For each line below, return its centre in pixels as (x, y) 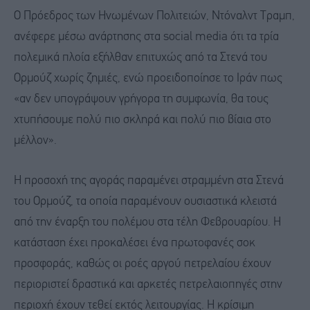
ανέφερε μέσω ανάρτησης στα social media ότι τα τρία (146, 37)
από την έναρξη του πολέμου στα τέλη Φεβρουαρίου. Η (147, 222)
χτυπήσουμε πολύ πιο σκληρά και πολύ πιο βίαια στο (143, 120)
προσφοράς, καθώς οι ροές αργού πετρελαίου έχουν (143, 264)
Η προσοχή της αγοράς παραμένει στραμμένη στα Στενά (149, 181)
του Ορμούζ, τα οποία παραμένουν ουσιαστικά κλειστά (145, 201)
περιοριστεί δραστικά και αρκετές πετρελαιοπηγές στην (148, 284)
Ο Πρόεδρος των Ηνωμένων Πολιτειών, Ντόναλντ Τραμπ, (154, 16)
